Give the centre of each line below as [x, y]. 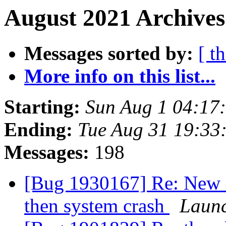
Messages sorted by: [109, 53]
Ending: [38, 130]
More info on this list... [120, 76]
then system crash [97, 206]
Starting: [42, 107]
